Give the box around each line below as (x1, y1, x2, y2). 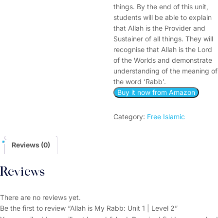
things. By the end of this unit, (113, 2, 208, 11)
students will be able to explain (113, 13, 212, 21)
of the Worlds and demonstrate (113, 56, 212, 64)
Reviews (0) (12, 141, 50, 149)
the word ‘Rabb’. (113, 77, 166, 86)
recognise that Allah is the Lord (113, 45, 212, 54)
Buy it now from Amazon (117, 88, 195, 96)
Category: (113, 112, 147, 121)
